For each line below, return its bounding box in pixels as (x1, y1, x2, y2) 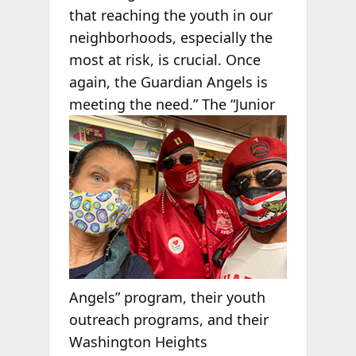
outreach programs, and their (68, 310, 269, 330)
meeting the (68, 94, 156, 114)
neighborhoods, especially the (68, 27, 273, 47)
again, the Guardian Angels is (68, 72, 268, 91)
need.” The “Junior (155, 94, 275, 114)
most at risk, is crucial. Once (68, 49, 261, 69)
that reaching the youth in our (68, 5, 273, 25)
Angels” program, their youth (68, 288, 265, 308)
